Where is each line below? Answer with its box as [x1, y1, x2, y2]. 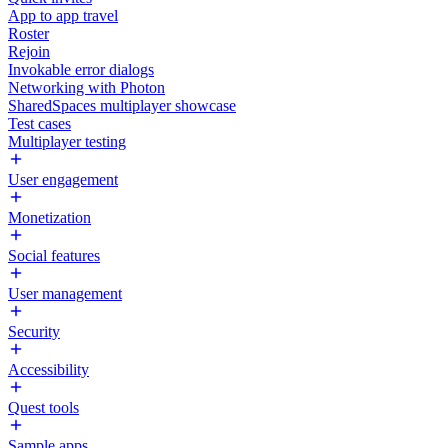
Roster [8, 25, 49, 42]
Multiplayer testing [8, 133, 126, 150]
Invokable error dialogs [8, 61, 154, 78]
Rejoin [8, 43, 50, 60]
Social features [8, 247, 100, 264]
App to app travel [8, 7, 118, 24]
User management [8, 285, 122, 302]
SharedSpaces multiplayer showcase [8, 97, 236, 114]
